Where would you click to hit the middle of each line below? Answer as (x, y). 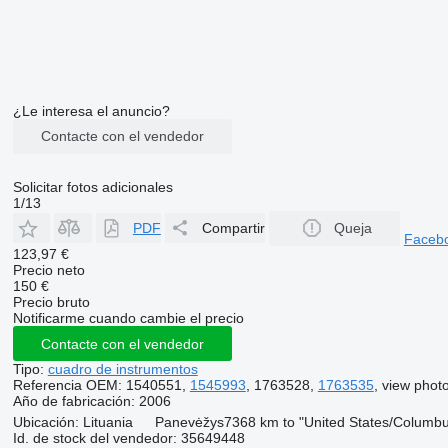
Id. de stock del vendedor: (94, 438)
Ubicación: (45, 422)
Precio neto (48, 270)
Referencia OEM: (67, 385)
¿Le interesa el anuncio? (91, 110)
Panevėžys (189, 422)
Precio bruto (51, 302)
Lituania (107, 422)
